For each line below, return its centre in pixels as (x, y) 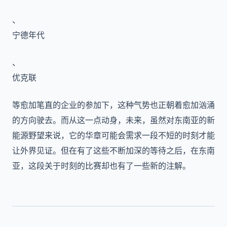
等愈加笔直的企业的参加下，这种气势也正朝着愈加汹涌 (113, 105)
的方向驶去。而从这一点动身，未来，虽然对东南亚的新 (113, 120)
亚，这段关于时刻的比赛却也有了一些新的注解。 (101, 166)
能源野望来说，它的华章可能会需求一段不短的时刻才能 (113, 135)
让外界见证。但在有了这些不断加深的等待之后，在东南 (113, 150)
